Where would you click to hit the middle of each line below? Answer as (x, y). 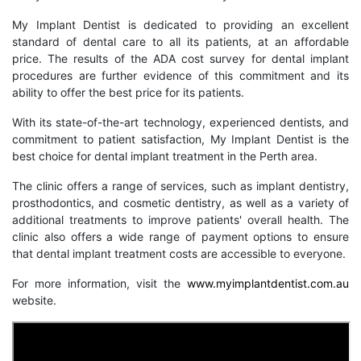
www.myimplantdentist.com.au (268, 283)
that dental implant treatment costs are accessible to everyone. (179, 253)
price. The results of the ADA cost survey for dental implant (180, 58)
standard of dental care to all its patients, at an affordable (180, 41)
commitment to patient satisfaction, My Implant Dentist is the (180, 139)
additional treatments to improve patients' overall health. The (180, 220)
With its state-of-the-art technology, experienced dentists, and (180, 122)
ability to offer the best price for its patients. (128, 92)
